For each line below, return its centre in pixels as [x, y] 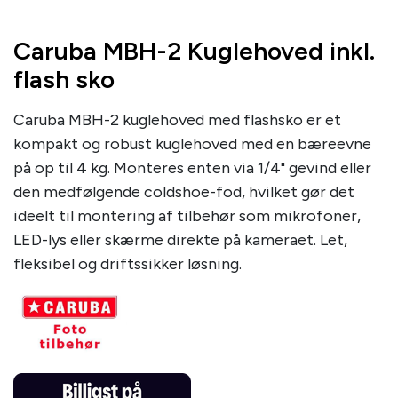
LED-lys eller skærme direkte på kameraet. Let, [180, 240]
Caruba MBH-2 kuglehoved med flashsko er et [177, 120]
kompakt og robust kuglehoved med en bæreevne [192, 144]
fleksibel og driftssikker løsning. [127, 264]
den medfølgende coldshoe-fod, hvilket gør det [184, 192]
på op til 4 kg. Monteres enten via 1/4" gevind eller [192, 168]
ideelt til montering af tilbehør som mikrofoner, [187, 216]
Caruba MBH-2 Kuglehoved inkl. [194, 51]
